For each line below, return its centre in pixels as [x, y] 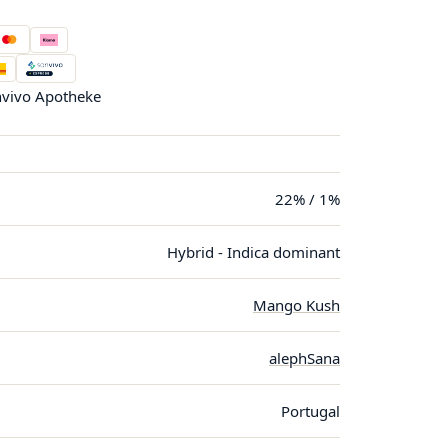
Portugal [310, 411]
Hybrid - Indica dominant [253, 252]
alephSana [304, 358]
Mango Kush [296, 305]
